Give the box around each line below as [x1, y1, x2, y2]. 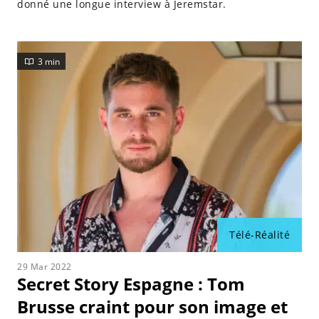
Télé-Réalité [229, 228, 290, 241]
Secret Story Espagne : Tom [17, 272, 245, 296]
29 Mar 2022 [17, 261, 72, 273]
